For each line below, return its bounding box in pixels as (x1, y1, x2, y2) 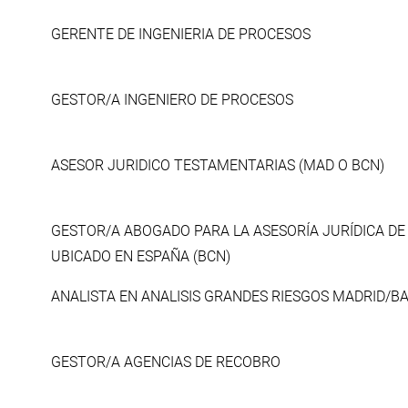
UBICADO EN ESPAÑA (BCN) (51, 248, 230, 266)
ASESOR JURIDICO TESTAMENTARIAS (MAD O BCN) (51, 157, 384, 175)
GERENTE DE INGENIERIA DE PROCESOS (51, 25, 311, 44)
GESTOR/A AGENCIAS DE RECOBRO (51, 353, 280, 372)
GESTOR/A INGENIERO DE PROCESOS (51, 91, 293, 109)
